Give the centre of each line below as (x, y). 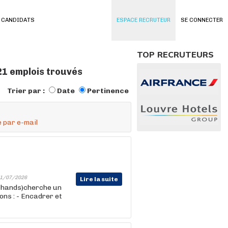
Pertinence (108, 91)
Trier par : (27, 91)
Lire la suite (99, 179)
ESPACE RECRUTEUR (144, 20)
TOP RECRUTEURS (175, 54)
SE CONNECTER (202, 20)
